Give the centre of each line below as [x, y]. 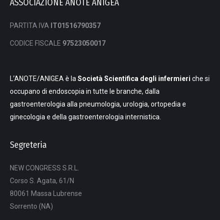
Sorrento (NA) [31, 206]
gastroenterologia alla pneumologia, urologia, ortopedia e [98, 104]
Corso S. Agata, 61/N [42, 180]
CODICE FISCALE [36, 43]
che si [201, 78]
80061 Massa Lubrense [46, 193]
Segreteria [28, 145]
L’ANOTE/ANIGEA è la [44, 78]
